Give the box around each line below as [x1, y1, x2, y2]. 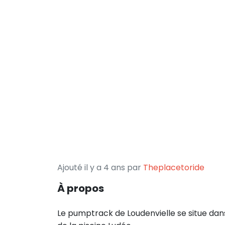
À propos [57, 181, 104, 195]
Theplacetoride [143, 162, 204, 173]
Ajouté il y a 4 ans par [57, 162, 143, 173]
